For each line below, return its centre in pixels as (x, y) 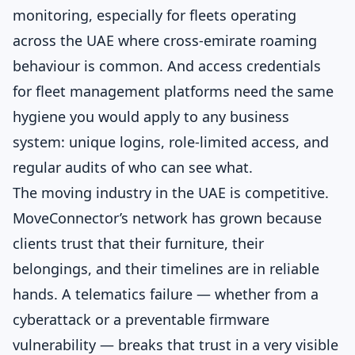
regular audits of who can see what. (133, 167)
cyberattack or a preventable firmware (141, 319)
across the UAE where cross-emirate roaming (165, 40)
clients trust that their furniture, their (138, 243)
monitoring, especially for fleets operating (155, 15)
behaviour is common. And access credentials (167, 66)
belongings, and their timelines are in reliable (166, 269)
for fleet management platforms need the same (173, 91)
